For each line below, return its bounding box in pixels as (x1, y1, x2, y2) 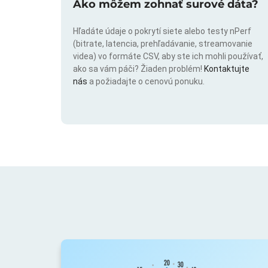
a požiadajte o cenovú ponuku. (89, 76, 205, 86)
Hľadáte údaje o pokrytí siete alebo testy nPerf (73, 26, 251, 36)
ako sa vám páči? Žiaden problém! (73, 63, 204, 74)
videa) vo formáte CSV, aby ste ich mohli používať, (73, 51, 263, 61)
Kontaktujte (204, 63, 249, 74)
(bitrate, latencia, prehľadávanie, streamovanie (73, 38, 252, 48)
